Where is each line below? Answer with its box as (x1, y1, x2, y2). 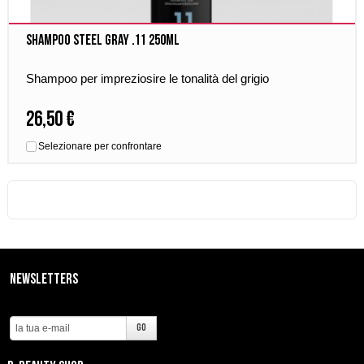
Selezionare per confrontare (38, 141, 162, 152)
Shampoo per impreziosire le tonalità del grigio (26, 71, 270, 85)
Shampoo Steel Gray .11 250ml (26, 32, 180, 49)
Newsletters (9, 271, 78, 288)
